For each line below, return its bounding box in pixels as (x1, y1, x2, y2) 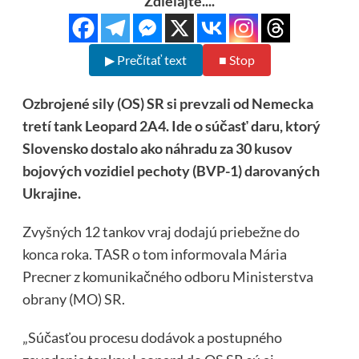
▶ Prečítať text (104, 52, 187, 68)
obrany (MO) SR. (22, 290, 125, 309)
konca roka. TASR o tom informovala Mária (22, 245, 287, 264)
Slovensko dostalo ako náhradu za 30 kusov (22, 139, 292, 158)
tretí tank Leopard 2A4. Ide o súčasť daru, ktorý (22, 117, 321, 135)
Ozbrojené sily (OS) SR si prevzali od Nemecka (22, 95, 313, 113)
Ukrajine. (22, 184, 81, 203)
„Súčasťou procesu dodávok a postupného (22, 329, 282, 347)
